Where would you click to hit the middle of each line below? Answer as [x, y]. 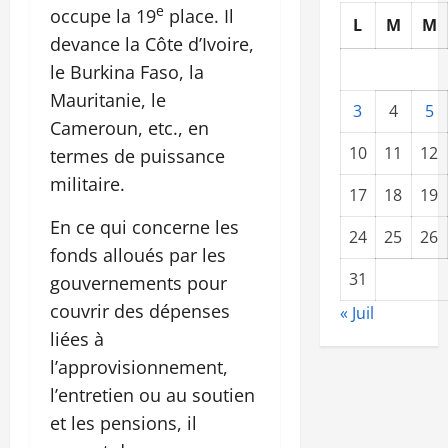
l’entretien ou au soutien [152, 394]
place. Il [199, 15]
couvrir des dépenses [140, 310]
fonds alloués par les [138, 254]
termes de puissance [137, 155]
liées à [77, 338]
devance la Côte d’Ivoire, [152, 43]
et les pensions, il [123, 422]
